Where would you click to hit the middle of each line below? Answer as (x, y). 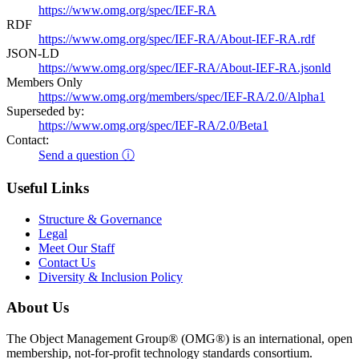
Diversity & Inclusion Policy (111, 276)
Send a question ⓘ (87, 155)
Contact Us (67, 262)
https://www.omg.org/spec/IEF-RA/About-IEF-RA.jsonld (185, 68)
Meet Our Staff (77, 248)
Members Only (44, 83)
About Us (38, 308)
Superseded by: (45, 111)
